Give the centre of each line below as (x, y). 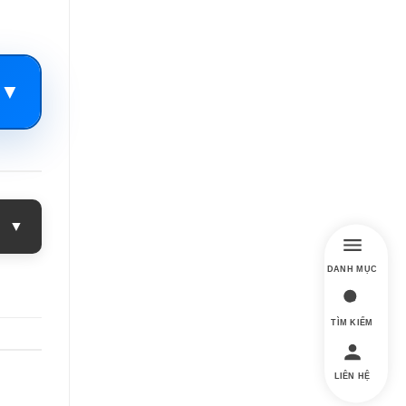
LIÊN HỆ (352, 375)
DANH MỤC (352, 268)
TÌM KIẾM (352, 322)
